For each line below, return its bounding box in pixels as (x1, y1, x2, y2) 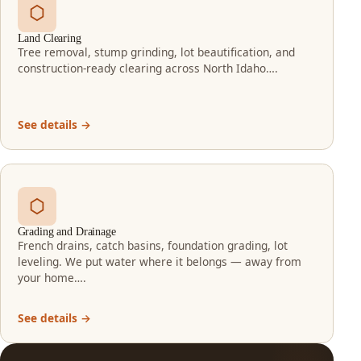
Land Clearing (17, 32, 81, 45)
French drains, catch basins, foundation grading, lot (17, 237, 288, 253)
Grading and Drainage (17, 225, 116, 238)
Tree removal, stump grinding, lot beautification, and (17, 44, 295, 60)
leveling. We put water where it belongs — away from (17, 253, 301, 269)
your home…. (17, 269, 86, 285)
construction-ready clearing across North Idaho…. (17, 60, 278, 77)
